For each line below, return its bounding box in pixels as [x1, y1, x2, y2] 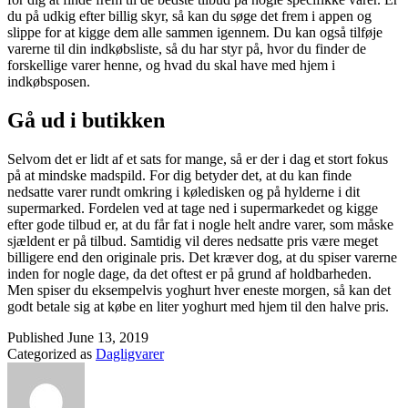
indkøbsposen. [7, 74, 90, 90]
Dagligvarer [96, 346, 164, 362]
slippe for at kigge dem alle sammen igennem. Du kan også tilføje [7, 25, 382, 41]
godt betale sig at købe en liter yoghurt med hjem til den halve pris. [7, 299, 389, 315]
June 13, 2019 [67, 330, 148, 346]
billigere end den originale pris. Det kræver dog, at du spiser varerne [7, 250, 397, 266]
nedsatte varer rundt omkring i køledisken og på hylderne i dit [7, 184, 360, 200]
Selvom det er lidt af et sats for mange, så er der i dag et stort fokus [7, 151, 388, 168]
